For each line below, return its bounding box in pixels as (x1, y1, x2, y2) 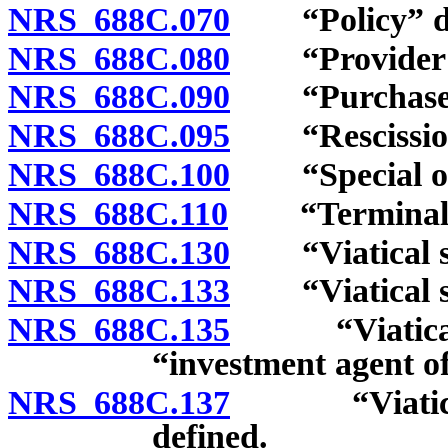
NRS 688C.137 (8, 383, 230, 421)
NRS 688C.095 (8, 117, 230, 155)
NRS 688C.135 (8, 311, 230, 349)
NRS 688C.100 (8, 155, 230, 193)
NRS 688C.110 (8, 194, 228, 232)
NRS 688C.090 (8, 78, 230, 116)
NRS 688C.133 (8, 272, 230, 310)
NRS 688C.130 (8, 233, 230, 271)
